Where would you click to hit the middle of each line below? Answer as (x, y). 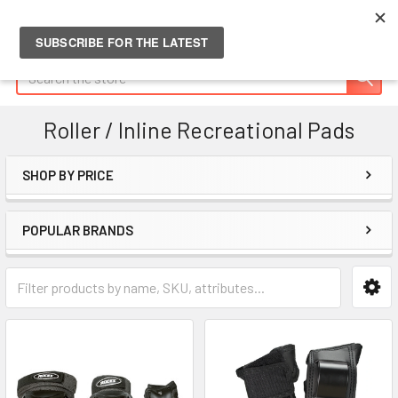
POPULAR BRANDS (78, 230)
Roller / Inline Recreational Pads (199, 130)
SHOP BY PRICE (68, 175)
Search (36, 70)
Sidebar (66, 203)
